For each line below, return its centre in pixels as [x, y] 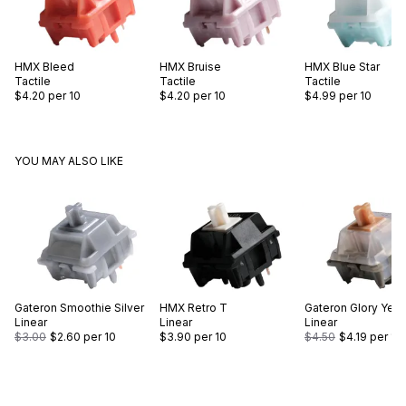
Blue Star [356, 66]
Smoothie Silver [102, 308]
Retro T [208, 308]
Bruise [204, 66]
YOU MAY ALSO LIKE [69, 160]
